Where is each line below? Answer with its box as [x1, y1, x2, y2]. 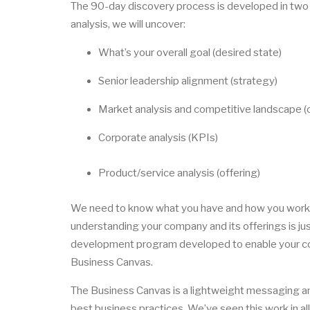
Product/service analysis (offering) [98, 167, 262, 179]
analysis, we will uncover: [71, 18, 188, 30]
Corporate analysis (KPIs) [98, 131, 220, 144]
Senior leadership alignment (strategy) [98, 75, 280, 87]
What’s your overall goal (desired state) [98, 46, 284, 59]
